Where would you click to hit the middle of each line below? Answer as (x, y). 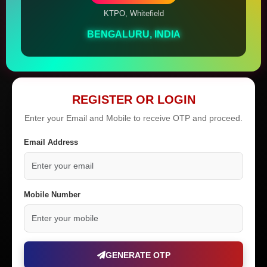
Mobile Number (52, 194)
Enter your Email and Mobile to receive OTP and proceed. (133, 118)
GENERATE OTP (138, 255)
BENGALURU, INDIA (133, 34)
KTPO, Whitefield (133, 13)
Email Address (51, 142)
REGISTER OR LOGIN (133, 99)
